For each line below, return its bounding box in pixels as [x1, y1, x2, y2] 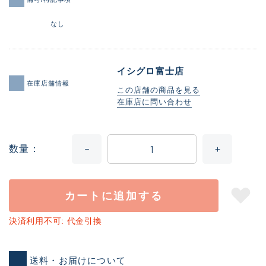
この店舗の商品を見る [116, 85, 201, 95]
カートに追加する [64, 189, 163, 202]
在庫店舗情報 [27, 79, 69, 87]
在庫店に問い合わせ [116, 97, 192, 107]
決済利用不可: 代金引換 [9, 216, 102, 226]
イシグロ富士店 [116, 66, 185, 77]
